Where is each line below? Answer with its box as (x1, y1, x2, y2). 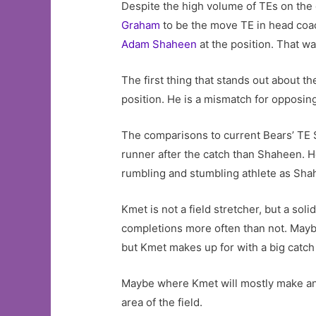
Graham (121, 18, 161, 32)
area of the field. (121, 295, 203, 309)
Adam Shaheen (121, 37, 197, 51)
